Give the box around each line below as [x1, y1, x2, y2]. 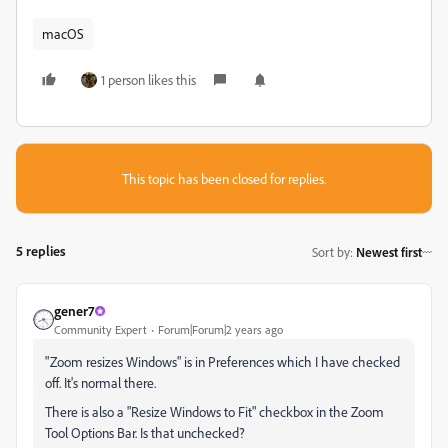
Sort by [312, 243, 350, 260]
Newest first [356, 243, 422, 260]
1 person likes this [101, 71, 196, 88]
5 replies [16, 242, 66, 259]
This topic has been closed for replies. [122, 170, 326, 187]
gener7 [54, 302, 94, 319]
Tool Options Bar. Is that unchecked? [45, 424, 245, 441]
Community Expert [54, 322, 147, 337]
